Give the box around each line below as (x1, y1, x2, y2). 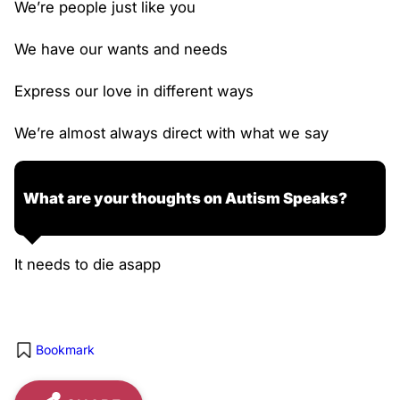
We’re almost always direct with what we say (14, 123, 329, 142)
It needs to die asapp (14, 254, 161, 273)
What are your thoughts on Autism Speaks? (23, 189, 347, 208)
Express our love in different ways (14, 81, 254, 100)
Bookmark (36, 341, 95, 357)
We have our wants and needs (14, 40, 228, 58)
